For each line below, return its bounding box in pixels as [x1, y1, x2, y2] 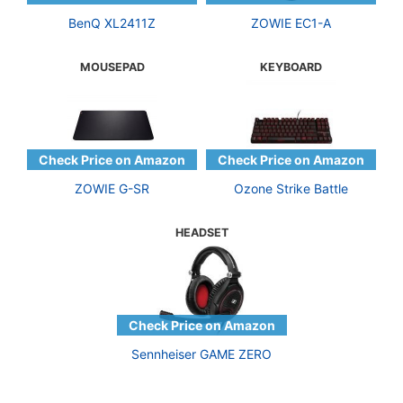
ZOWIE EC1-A [251, 14, 331, 31]
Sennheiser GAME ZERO [131, 345, 272, 362]
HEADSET [175, 225, 228, 239]
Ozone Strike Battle [234, 180, 348, 196]
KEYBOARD [260, 59, 322, 74]
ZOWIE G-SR [75, 180, 149, 196]
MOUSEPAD [79, 59, 145, 74]
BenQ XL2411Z [68, 14, 156, 31]
